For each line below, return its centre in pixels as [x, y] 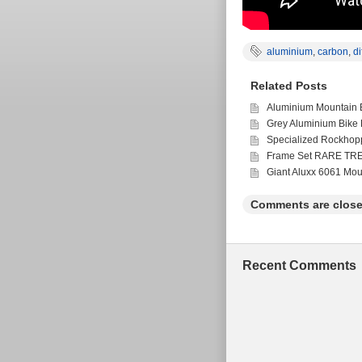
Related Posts [289, 86]
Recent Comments [299, 265]
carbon [333, 52]
